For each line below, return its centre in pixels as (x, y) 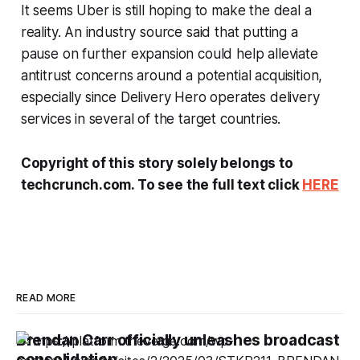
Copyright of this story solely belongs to (157, 163)
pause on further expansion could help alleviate (169, 53)
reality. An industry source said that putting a (159, 32)
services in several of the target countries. (151, 119)
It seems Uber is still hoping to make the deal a (166, 10)
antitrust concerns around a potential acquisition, (172, 75)
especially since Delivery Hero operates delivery (170, 97)
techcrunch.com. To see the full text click (162, 184)
